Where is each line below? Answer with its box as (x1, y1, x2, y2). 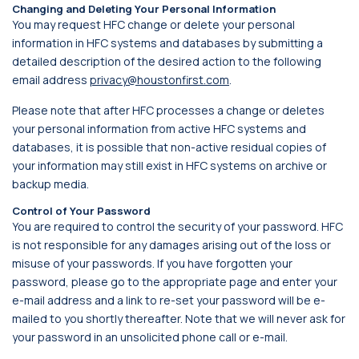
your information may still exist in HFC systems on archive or (12, 158, 327, 173)
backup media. (12, 176, 89, 192)
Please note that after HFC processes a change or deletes (12, 103, 325, 118)
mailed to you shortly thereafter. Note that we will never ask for (12, 311, 345, 326)
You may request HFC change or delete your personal (12, 17, 295, 32)
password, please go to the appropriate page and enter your (12, 274, 337, 289)
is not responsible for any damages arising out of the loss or (12, 237, 331, 252)
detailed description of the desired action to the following (12, 54, 321, 69)
